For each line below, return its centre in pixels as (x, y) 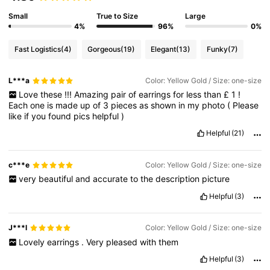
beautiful (57, 179)
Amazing (92, 95)
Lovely (33, 242)
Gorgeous (104, 49)
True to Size (118, 16)
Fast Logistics (37, 49)
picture (215, 179)
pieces (125, 105)
